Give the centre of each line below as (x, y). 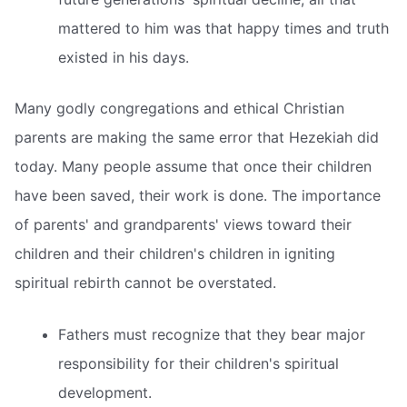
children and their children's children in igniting (175, 253)
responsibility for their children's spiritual (199, 364)
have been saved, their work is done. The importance (198, 195)
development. (105, 393)
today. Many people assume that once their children (193, 166)
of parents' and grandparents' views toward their (183, 224)
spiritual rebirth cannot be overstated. (145, 282)
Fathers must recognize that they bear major (212, 335)
